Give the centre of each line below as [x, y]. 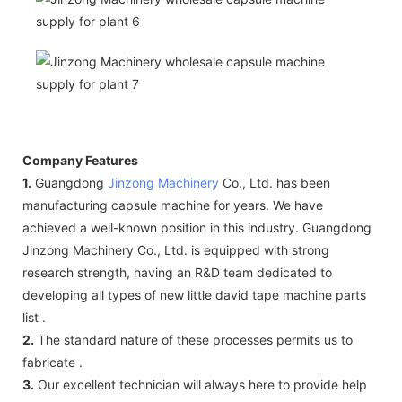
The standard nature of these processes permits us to [193, 339]
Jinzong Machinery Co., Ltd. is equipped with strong [176, 249]
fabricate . [52, 362]
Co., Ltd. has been [275, 182]
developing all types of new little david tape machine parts [194, 294]
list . [34, 317]
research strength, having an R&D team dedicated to [177, 272]
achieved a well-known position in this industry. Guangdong [197, 227]
